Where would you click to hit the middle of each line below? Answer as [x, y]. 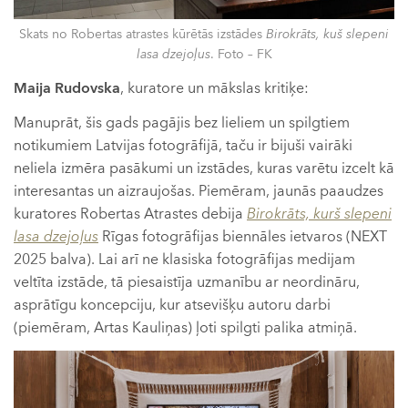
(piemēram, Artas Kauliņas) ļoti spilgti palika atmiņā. [187, 327]
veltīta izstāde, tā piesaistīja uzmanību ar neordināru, [187, 282]
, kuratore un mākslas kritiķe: [214, 89]
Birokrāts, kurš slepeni [319, 214]
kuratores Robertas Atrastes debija [130, 214]
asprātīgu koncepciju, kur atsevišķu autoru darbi [172, 305]
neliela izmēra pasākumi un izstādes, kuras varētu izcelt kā [204, 168]
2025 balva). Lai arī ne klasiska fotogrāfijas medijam [184, 259]
